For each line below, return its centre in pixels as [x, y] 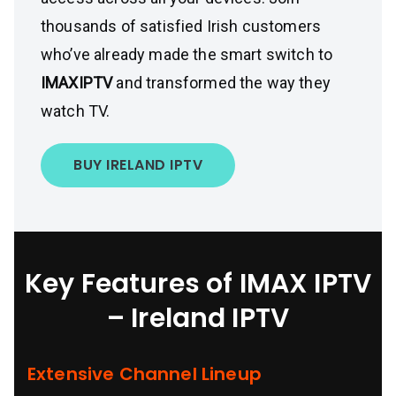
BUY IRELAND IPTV [138, 165]
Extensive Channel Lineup [145, 374]
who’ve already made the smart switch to [187, 54]
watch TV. [76, 111]
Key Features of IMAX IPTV [198, 284]
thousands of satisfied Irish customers [181, 26]
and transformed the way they [223, 83]
